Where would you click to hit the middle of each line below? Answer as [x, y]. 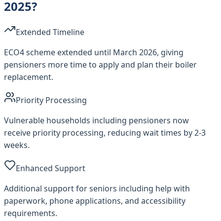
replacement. [29, 77]
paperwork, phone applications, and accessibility [95, 201]
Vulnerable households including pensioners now [96, 120]
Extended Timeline [50, 32]
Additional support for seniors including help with [97, 188]
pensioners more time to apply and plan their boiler [100, 64]
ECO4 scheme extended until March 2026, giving [94, 52]
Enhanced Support [51, 168]
